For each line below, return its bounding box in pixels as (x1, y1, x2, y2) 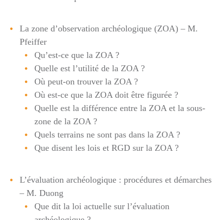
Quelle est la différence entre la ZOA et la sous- (34, 103, 205, 113)
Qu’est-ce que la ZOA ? (34, 50, 119, 60)
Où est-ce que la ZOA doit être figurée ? (34, 90, 178, 100)
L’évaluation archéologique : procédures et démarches (20, 174, 212, 185)
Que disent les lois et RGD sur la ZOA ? (34, 143, 179, 153)
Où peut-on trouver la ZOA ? (34, 77, 138, 86)
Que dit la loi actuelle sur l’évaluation (34, 201, 169, 211)
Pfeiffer (20, 37, 47, 47)
